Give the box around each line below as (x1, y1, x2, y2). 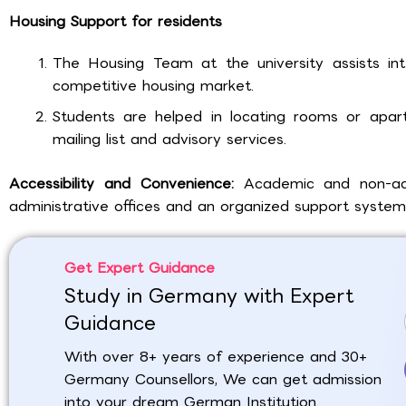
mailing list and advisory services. (53, 128, 286, 151)
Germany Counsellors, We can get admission (64, 367, 382, 391)
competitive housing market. (53, 74, 254, 98)
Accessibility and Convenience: (9, 172, 244, 196)
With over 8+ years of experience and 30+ (64, 344, 368, 368)
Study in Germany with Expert (64, 280, 354, 313)
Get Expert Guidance (64, 256, 216, 279)
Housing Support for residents (9, 9, 222, 33)
